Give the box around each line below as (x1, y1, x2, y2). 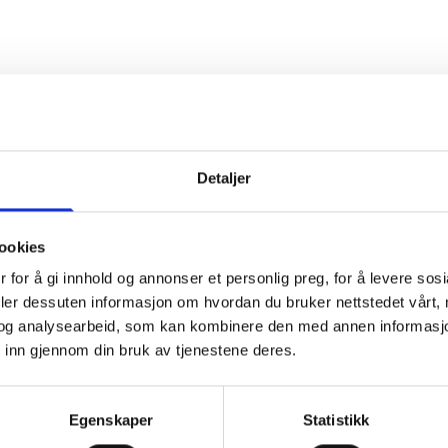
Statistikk (303, 411, 369, 429)
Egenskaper (69, 411, 153, 429)
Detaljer (196, 169, 252, 187)
